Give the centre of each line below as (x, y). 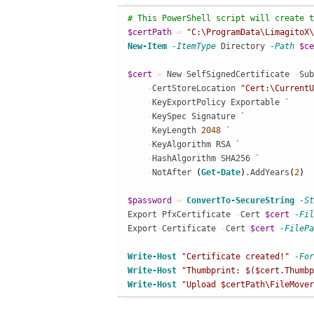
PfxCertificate (198, 214)
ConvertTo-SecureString (240, 200)
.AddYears (267, 172)
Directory (243, 46)
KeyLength (176, 130)
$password (149, 200)
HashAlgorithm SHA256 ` (206, 158)
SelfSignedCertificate (240, 74)
